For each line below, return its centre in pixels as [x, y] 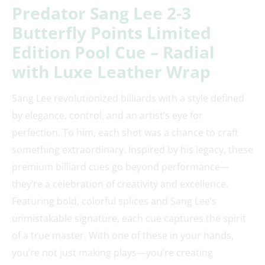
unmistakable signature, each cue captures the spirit [129, 219]
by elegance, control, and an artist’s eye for [107, 116]
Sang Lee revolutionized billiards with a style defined [128, 98]
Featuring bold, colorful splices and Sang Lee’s [114, 201]
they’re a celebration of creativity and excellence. [120, 184]
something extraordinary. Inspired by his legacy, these [132, 150]
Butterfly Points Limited [112, 33]
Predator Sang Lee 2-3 [101, 13]
